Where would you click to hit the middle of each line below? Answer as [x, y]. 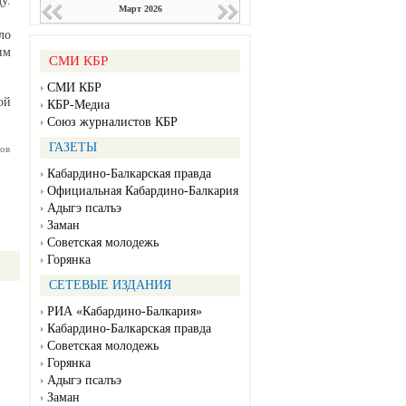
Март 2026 [140, 9]
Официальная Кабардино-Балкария [143, 191]
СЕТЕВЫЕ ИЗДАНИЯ [110, 285]
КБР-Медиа [78, 105]
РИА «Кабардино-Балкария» [125, 312]
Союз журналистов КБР [112, 122]
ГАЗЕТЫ [73, 148]
